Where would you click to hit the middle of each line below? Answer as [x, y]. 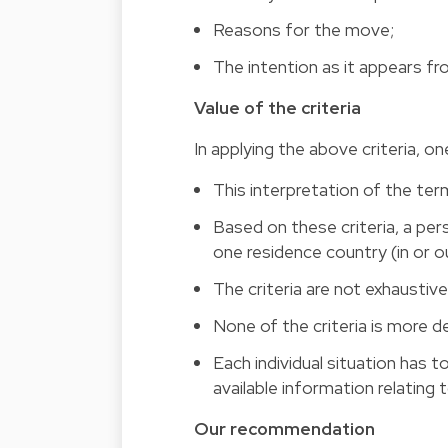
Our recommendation [284, 429]
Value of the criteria [277, 108]
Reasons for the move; [304, 30]
